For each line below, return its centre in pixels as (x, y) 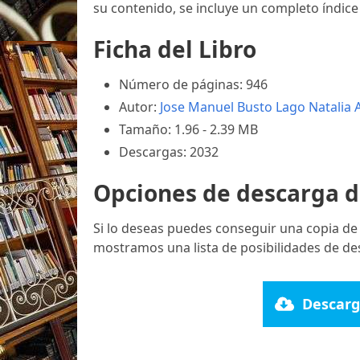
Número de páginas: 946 (193, 84)
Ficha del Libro (175, 49)
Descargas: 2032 (169, 151)
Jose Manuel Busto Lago (233, 106)
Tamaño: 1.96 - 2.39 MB (188, 129)
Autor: (139, 106)
